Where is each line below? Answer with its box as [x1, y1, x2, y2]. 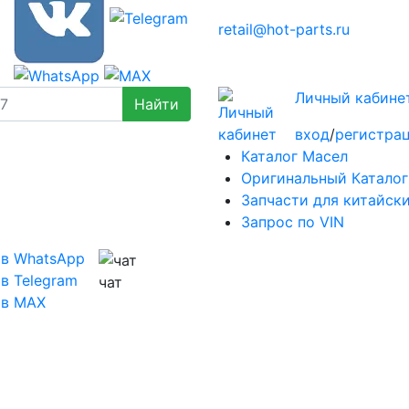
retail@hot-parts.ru [218, 20, 351, 39]
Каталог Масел [241, 147, 348, 166]
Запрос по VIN [241, 213, 344, 232]
